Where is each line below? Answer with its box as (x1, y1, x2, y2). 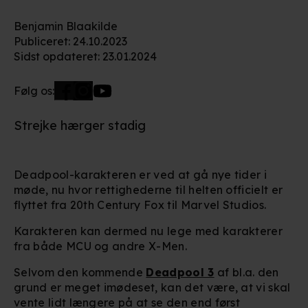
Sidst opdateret (14, 49, 98, 63)
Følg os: (14, 83, 54, 98)
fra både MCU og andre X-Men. (14, 239, 187, 253)
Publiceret (14, 34, 68, 48)
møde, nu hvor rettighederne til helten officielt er (14, 182, 283, 197)
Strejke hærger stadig (14, 117, 146, 133)
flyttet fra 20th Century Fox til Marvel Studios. (14, 197, 267, 212)
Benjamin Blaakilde (14, 19, 118, 33)
